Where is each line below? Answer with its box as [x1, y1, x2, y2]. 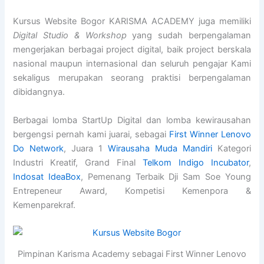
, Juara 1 [64, 143, 108, 154]
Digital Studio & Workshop [13, 30, 127, 41]
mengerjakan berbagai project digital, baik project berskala [13, 44, 251, 55]
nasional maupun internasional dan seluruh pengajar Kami [13, 58, 251, 70]
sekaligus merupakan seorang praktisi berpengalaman [13, 72, 251, 84]
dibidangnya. [13, 87, 65, 98]
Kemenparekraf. [13, 199, 76, 210]
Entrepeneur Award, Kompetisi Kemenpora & [13, 185, 251, 196]
